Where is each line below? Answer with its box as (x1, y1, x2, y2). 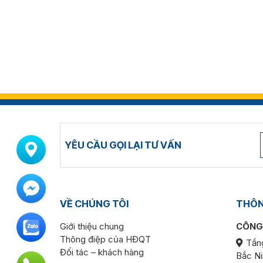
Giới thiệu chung (60, 221, 124, 232)
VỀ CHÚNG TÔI (60, 198, 129, 210)
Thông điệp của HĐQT (60, 234, 151, 245)
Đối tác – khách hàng (60, 247, 144, 258)
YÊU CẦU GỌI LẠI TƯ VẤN (65, 139, 181, 151)
